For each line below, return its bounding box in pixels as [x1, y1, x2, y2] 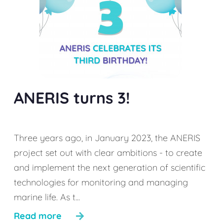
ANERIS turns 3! [14, 88, 130, 108]
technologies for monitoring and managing [14, 177, 188, 188]
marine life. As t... [14, 191, 80, 203]
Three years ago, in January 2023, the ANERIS [14, 132, 200, 144]
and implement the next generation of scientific [14, 162, 205, 173]
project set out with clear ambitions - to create [14, 147, 202, 158]
